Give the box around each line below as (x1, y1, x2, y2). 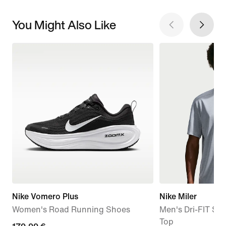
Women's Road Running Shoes (12, 205, 130, 214)
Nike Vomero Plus (12, 192, 78, 201)
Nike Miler (159, 192, 197, 201)
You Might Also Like (12, 15, 116, 34)
